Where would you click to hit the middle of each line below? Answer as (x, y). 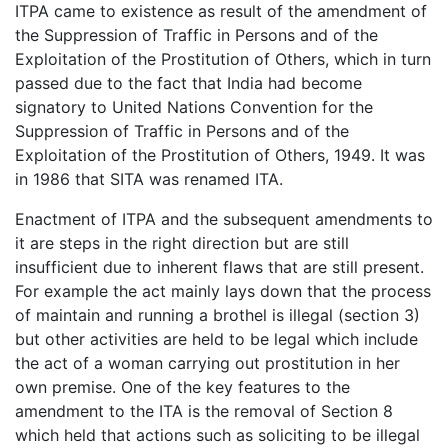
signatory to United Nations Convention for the (194, 106)
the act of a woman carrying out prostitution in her (207, 362)
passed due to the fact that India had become (188, 82)
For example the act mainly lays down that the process (223, 290)
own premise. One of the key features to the (182, 386)
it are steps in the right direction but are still (182, 242)
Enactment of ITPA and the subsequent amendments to (224, 218)
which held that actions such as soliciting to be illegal (217, 434)
